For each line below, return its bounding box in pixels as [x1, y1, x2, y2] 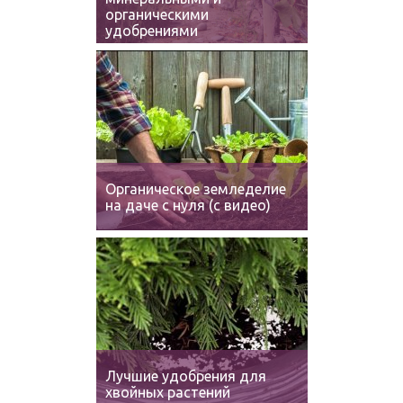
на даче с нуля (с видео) [104, 197, 271, 213]
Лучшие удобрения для [104, 368, 266, 384]
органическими [104, 6, 209, 22]
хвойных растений [104, 384, 230, 400]
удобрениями [104, 22, 198, 39]
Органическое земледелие [104, 181, 286, 197]
